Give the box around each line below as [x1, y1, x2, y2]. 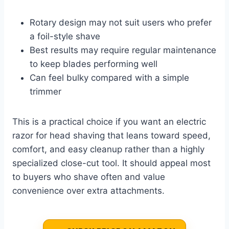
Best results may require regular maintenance [30, 45, 216, 56]
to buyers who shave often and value [12, 172, 165, 182]
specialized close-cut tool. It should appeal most [12, 158, 211, 169]
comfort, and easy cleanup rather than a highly [12, 144, 204, 155]
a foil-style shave [30, 31, 100, 42]
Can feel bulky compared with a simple [30, 73, 189, 83]
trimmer [30, 86, 61, 97]
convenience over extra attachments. [12, 186, 165, 196]
